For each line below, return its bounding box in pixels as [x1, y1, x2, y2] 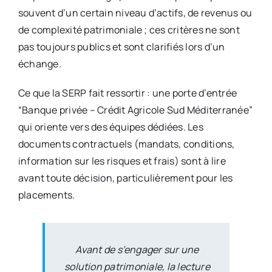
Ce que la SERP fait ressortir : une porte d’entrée [18, 86, 237, 100]
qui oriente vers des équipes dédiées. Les [18, 120, 203, 134]
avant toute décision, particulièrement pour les [18, 171, 233, 185]
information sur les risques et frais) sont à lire [18, 154, 226, 168]
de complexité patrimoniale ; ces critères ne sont [18, 22, 240, 36]
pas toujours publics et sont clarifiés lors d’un [18, 39, 225, 53]
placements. [18, 188, 75, 202]
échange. [18, 56, 61, 70]
